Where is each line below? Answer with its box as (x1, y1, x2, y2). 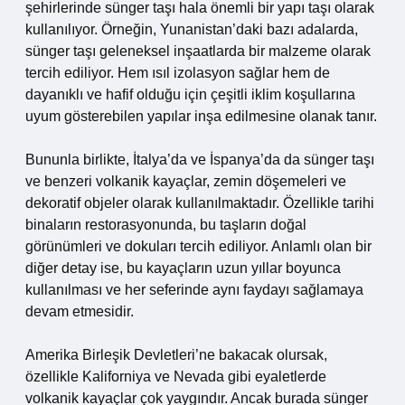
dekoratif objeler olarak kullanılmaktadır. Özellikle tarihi (25, 195, 374, 211)
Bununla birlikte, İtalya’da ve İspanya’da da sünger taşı (25, 152, 374, 167)
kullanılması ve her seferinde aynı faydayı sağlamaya (25, 282, 363, 297)
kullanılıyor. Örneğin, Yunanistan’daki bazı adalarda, (25, 22, 358, 37)
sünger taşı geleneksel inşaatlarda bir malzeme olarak (25, 43, 371, 59)
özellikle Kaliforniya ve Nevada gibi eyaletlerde (25, 369, 326, 384)
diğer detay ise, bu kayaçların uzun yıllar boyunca (25, 260, 341, 276)
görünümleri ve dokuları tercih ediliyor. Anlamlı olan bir (25, 239, 372, 254)
